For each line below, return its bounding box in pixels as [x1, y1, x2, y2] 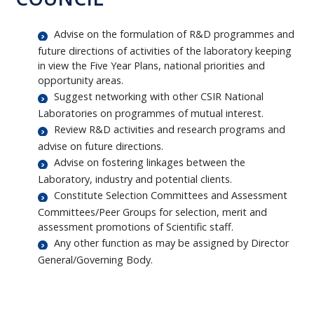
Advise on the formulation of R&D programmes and [54, 27, 295, 41]
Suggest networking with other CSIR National [54, 90, 264, 103]
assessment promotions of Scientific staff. [38, 220, 234, 233]
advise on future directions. [38, 139, 164, 153]
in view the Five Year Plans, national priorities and [38, 59, 266, 72]
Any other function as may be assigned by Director [54, 236, 289, 250]
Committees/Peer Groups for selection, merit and [38, 205, 268, 219]
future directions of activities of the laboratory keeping [38, 44, 292, 57]
